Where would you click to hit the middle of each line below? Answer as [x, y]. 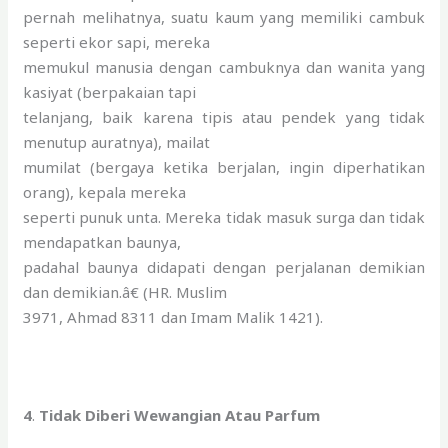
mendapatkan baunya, [102, 241]
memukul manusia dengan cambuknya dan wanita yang [224, 66]
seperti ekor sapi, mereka [117, 41]
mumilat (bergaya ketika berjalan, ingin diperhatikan [224, 166]
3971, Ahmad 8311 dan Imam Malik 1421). [173, 316]
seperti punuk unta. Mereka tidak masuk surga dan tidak [224, 216]
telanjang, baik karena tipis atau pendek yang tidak [224, 116]
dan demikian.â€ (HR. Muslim [125, 291]
